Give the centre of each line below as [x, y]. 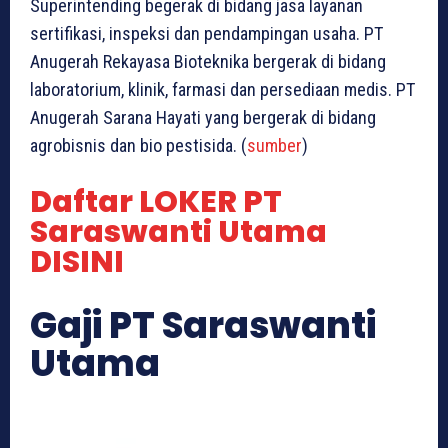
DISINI [77, 262]
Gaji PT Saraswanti [203, 326]
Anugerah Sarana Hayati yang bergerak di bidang [203, 118]
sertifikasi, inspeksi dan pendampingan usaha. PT [206, 34]
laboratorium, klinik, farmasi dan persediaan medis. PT [222, 90]
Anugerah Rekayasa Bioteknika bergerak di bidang [208, 62]
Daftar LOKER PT [156, 202]
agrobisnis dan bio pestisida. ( [138, 146]
